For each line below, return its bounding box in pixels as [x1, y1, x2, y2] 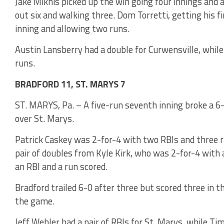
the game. [15, 193, 54, 208]
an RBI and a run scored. [15, 159, 107, 173]
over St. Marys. [15, 111, 74, 125]
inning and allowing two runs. [15, 21, 129, 35]
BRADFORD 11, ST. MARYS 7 [15, 76, 125, 91]
